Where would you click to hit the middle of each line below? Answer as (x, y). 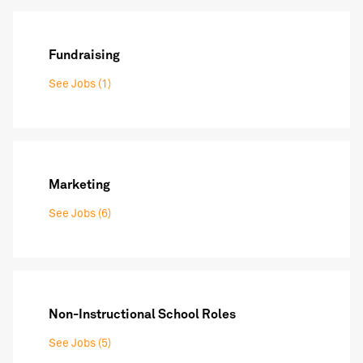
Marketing (79, 185)
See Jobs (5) (80, 344)
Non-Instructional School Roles (142, 315)
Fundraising (84, 56)
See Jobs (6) (80, 214)
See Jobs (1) (80, 85)
